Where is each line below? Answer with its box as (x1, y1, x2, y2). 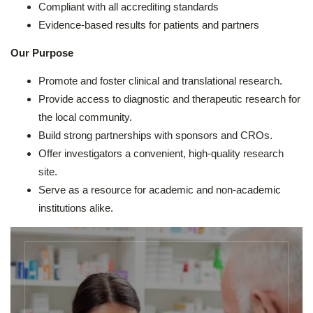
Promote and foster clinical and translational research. (38, 74, 282, 87)
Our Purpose (10, 46, 73, 59)
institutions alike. (38, 201, 113, 214)
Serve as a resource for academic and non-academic (38, 183, 281, 196)
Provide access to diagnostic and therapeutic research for (38, 92, 300, 105)
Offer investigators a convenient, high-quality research (38, 147, 284, 159)
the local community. (38, 110, 132, 123)
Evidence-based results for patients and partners (38, 18, 259, 31)
